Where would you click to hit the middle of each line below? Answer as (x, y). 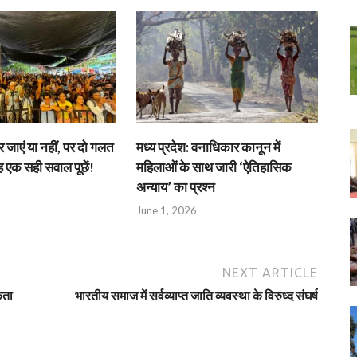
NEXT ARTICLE (270, 273)
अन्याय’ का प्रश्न (176, 186)
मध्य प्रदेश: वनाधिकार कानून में (209, 147)
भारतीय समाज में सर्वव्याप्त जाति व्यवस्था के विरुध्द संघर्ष (196, 296)
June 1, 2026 (167, 211)
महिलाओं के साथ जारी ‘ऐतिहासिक (214, 167)
